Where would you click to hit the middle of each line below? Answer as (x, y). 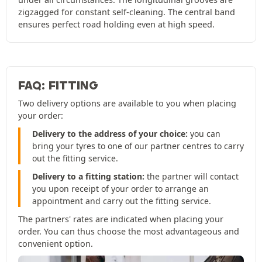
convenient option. (56, 244)
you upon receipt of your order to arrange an (120, 189)
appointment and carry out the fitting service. (122, 201)
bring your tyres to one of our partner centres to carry (138, 146)
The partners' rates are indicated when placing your (121, 219)
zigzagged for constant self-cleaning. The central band (127, 12)
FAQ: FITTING (58, 86)
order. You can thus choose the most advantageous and (129, 232)
